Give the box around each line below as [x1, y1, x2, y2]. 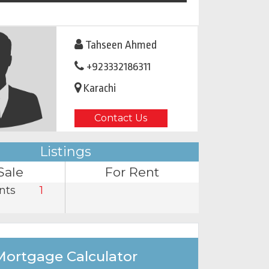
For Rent [104, 164, 159, 180]
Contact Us [94, 112, 147, 124]
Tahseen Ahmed [85, 38, 157, 52]
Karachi [80, 82, 116, 95]
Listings [39, 143, 91, 160]
